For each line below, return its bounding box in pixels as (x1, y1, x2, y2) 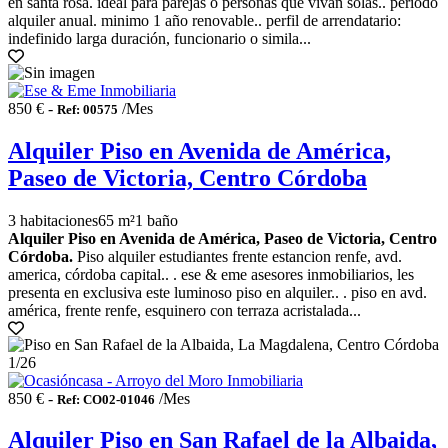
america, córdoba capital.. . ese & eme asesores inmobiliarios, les (8, 265, 414, 283)
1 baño (135, 211, 178, 229)
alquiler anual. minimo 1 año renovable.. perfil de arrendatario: (8, 11, 401, 29)
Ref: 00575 (57, 101, 118, 117)
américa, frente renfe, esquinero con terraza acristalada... (8, 301, 361, 319)
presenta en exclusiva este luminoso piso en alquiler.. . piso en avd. (8, 283, 427, 301)
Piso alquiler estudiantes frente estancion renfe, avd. (73, 247, 402, 265)
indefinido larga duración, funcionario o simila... (8, 29, 311, 47)
